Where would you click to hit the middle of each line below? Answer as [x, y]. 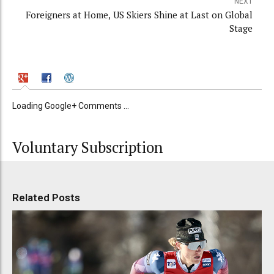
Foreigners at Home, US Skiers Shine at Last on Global [139, 14]
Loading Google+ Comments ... [71, 106]
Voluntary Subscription [87, 147]
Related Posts [46, 197]
